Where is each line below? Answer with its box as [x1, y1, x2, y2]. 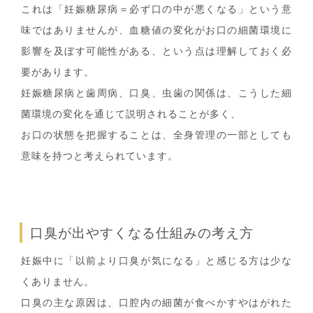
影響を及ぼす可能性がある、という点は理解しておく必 [21, 45, 292, 57]
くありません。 [21, 276, 94, 287]
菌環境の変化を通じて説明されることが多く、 [21, 108, 241, 119]
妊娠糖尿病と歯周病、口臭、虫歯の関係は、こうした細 [21, 87, 292, 99]
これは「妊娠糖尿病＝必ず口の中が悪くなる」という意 [21, 3, 292, 15]
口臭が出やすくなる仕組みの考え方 [30, 225, 254, 240]
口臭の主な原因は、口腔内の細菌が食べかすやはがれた [21, 297, 292, 308]
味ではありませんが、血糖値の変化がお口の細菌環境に [21, 24, 292, 36]
